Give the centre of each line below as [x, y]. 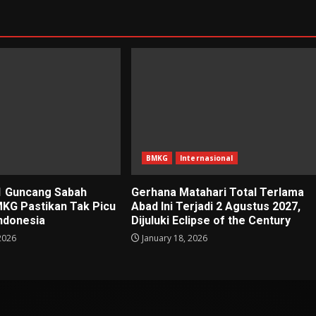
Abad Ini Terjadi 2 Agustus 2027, [215, 207]
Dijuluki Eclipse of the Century [211, 221]
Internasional [207, 158]
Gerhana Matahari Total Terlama [217, 193]
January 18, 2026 [173, 238]
